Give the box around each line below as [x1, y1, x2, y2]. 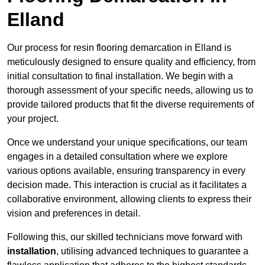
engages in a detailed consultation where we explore [7, 151, 228, 162]
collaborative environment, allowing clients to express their [7, 194, 251, 205]
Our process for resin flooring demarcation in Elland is [7, 43, 231, 53]
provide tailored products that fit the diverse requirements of [7, 99, 254, 110]
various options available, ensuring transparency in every [7, 166, 245, 176]
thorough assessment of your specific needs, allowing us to [7, 85, 253, 96]
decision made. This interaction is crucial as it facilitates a [7, 180, 247, 190]
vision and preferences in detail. [7, 208, 140, 219]
